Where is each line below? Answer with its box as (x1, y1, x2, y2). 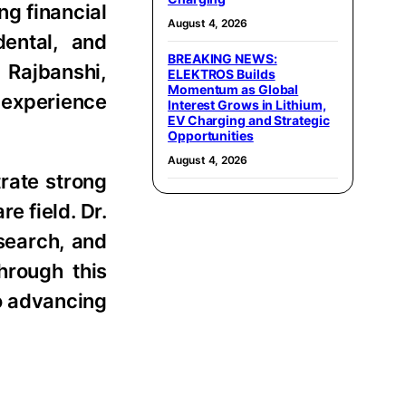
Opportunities (168, 127, 254, 143)
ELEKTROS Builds (168, 65, 275, 82)
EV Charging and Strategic (168, 111, 330, 128)
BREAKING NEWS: (168, 50, 277, 66)
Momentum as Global (168, 81, 299, 97)
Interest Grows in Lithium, (168, 96, 326, 112)
